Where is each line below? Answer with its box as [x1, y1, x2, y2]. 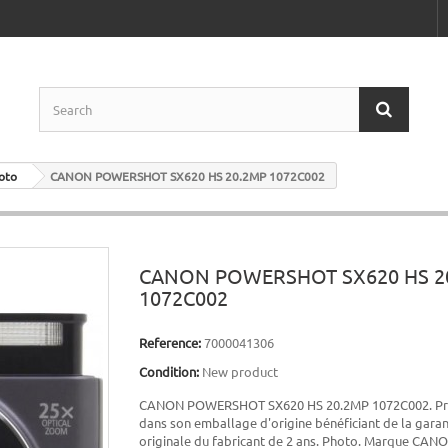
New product [202, 363, 278, 380]
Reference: [139, 334, 201, 351]
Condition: [139, 363, 199, 380]
